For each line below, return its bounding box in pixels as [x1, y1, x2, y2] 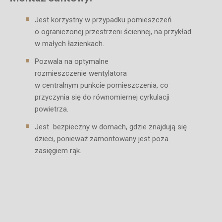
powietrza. [35, 105, 68, 114]
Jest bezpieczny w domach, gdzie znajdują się [35, 122, 187, 132]
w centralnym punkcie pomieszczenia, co [35, 81, 168, 90]
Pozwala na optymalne [35, 57, 109, 66]
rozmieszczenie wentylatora [35, 69, 127, 78]
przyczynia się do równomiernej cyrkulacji [35, 93, 169, 102]
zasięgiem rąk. [35, 146, 81, 156]
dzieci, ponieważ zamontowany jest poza [35, 134, 168, 144]
